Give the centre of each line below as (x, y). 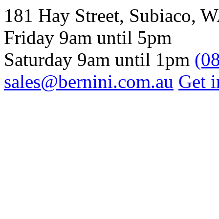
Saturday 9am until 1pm (97, 59)
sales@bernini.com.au (89, 81)
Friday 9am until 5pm (88, 37)
